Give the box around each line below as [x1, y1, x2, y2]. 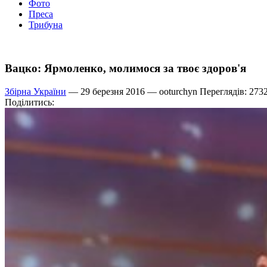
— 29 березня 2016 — [66, 86, 159, 97]
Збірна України [5, 86, 66, 97]
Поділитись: [5, 97, 54, 107]
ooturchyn [159, 86, 197, 97]
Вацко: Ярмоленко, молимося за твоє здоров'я [5, 62, 246, 75]
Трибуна [29, 20, 63, 30]
